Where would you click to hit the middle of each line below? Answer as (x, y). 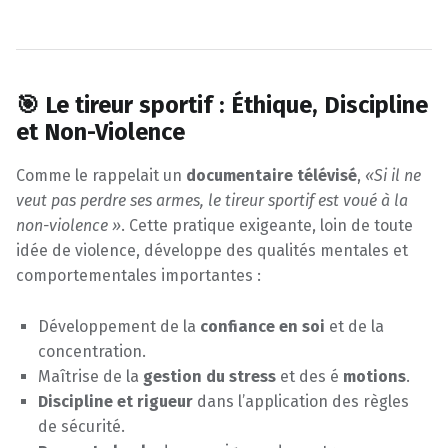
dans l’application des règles (301, 402)
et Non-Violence (100, 131)
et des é (310, 377)
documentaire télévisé (271, 176)
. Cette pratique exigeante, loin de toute (267, 226)
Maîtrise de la (91, 377)
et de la (355, 327)
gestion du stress (210, 377)
